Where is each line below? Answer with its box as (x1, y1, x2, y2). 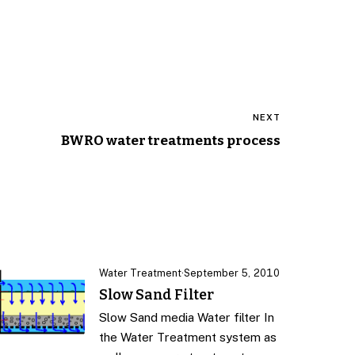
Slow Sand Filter (98, 286, 214, 304)
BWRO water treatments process (60, 132, 281, 150)
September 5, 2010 (183, 267, 280, 280)
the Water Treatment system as (98, 330, 277, 345)
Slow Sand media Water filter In (98, 311, 274, 325)
